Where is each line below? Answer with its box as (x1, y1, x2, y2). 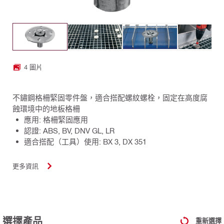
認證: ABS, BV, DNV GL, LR (24, 125, 114, 135)
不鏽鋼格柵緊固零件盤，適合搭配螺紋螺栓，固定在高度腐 (12, 92, 207, 102)
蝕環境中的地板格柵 (12, 103, 80, 113)
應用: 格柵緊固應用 (24, 114, 88, 124)
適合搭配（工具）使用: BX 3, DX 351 (24, 136, 146, 146)
